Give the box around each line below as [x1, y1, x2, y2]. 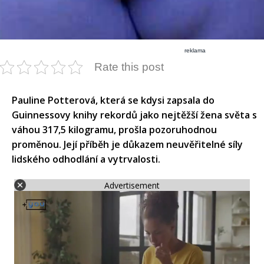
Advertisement [104, 179, 160, 191]
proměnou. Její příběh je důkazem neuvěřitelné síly [12, 138, 243, 151]
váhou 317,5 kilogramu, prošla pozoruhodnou [12, 123, 217, 137]
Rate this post [94, 61, 164, 74]
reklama [184, 47, 206, 54]
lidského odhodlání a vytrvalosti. [12, 153, 160, 166]
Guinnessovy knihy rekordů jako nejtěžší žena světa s [12, 108, 257, 122]
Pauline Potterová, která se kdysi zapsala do [12, 94, 214, 107]
